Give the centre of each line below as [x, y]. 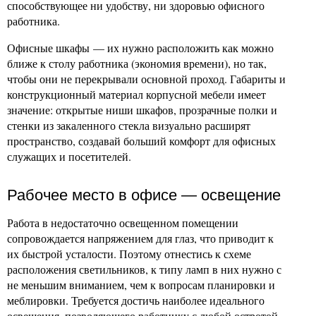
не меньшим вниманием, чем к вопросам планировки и [141, 285]
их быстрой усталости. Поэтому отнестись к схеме [129, 254]
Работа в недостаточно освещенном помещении [123, 223]
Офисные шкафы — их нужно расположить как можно [140, 48]
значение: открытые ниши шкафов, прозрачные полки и [142, 110]
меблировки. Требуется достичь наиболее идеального [136, 300]
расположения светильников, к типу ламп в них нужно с [144, 269]
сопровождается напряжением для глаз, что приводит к [140, 238]
